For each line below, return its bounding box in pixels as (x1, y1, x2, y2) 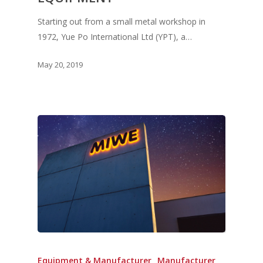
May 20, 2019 (38, 59, 83, 70)
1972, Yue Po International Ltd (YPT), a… (38, 31, 192, 43)
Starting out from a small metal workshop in (38, 16, 205, 28)
